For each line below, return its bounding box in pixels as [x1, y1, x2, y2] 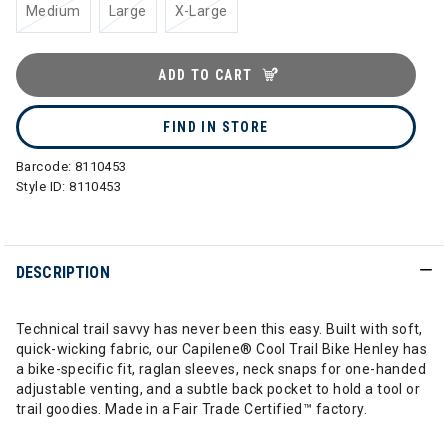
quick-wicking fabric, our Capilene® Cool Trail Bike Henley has [16, 341, 428, 357]
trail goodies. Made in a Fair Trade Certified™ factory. [16, 401, 368, 417]
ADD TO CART [158, 67, 253, 83]
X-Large [174, 3, 228, 19]
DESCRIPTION [16, 263, 110, 282]
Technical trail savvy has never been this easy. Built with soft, [16, 321, 423, 337]
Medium [26, 3, 81, 19]
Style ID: [16, 179, 70, 194]
